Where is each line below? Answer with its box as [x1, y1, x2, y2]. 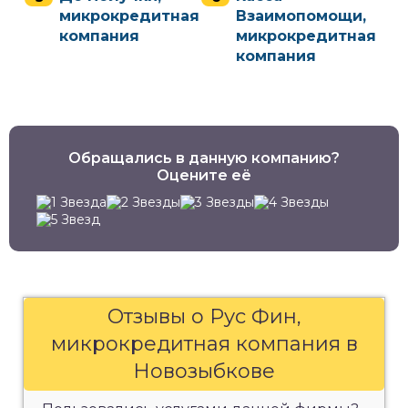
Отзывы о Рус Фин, [107, 304, 301, 329]
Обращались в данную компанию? [68, 149, 340, 167]
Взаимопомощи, [236, 7, 366, 25]
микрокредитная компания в [50, 331, 358, 356]
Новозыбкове [133, 359, 275, 383]
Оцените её [157, 167, 251, 184]
